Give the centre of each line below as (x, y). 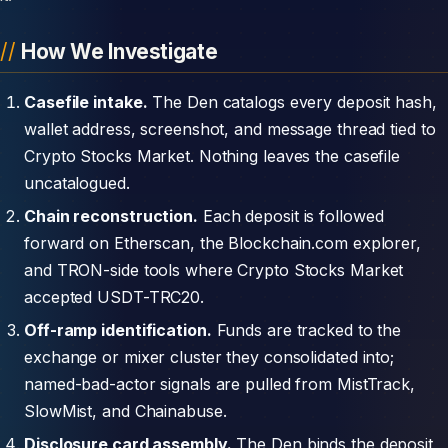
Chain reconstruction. (111, 215)
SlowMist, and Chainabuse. (125, 410)
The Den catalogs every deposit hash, (292, 101)
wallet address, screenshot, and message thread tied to (230, 128)
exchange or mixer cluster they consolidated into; (209, 356)
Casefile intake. (86, 101)
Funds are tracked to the (306, 329)
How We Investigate (119, 51)
